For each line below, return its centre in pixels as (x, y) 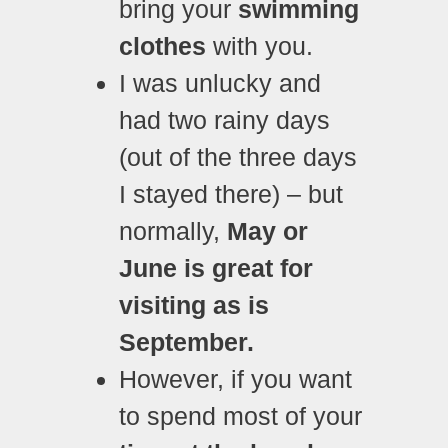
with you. (259, 45)
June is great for (216, 267)
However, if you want (235, 378)
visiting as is (194, 304)
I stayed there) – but (231, 193)
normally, (173, 230)
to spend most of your (240, 415)
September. (190, 341)
